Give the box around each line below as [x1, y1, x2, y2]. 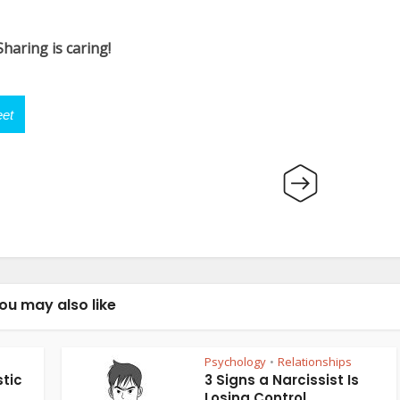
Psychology [204, 354, 266, 370]
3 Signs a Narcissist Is [204, 371, 359, 389]
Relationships [278, 354, 352, 370]
